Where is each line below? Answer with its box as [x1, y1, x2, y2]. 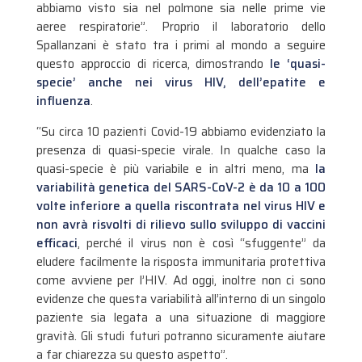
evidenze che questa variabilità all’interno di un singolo [36, 288, 326, 309]
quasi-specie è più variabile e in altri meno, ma [36, 158, 316, 179]
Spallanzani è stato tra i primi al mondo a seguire [36, 36, 326, 56]
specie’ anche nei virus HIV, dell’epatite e [36, 73, 326, 93]
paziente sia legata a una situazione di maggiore [36, 307, 326, 327]
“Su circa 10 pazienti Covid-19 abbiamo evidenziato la [36, 121, 326, 141]
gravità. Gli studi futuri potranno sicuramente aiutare [36, 326, 326, 346]
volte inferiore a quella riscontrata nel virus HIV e [36, 196, 326, 216]
